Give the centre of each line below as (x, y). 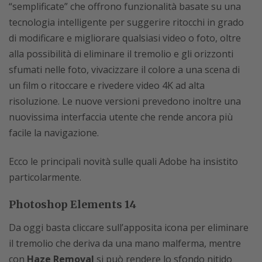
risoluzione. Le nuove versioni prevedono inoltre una (125, 101)
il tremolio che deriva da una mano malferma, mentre (125, 243)
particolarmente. (45, 177)
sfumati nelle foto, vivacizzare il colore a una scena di (124, 69)
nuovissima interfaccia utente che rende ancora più (121, 117)
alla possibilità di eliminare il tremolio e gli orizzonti (121, 54)
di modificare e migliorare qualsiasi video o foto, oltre (125, 38)
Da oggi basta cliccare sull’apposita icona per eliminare (129, 227)
